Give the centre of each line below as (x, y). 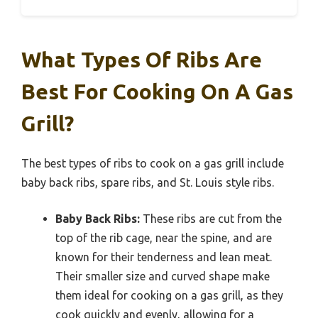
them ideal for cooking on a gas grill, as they (169, 295)
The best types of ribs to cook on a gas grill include (153, 163)
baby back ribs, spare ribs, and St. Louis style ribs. (148, 182)
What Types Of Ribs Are (142, 59)
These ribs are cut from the (211, 218)
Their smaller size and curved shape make (163, 276)
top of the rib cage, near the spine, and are (164, 237)
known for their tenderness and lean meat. (164, 257)
